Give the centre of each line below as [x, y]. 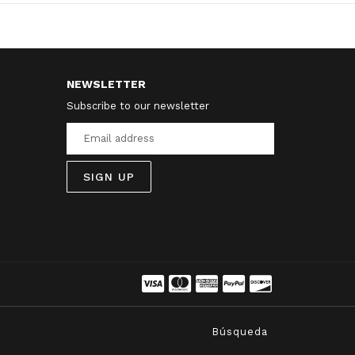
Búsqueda [240, 331]
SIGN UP [109, 176]
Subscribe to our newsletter [137, 105]
